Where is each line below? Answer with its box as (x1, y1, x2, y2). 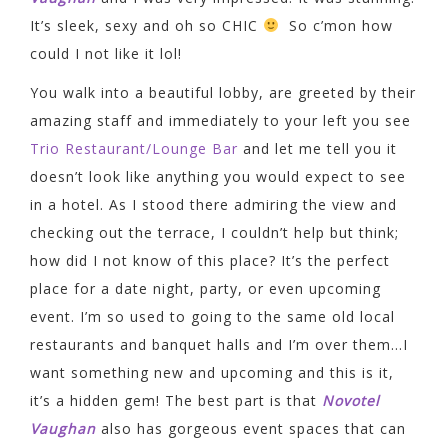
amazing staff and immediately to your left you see (30, 111, 411, 131)
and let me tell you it (238, 139, 397, 159)
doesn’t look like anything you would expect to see (30, 167, 406, 187)
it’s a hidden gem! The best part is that (30, 391, 322, 411)
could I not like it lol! (30, 43, 182, 63)
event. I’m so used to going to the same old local (30, 307, 395, 327)
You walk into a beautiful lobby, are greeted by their (30, 83, 416, 103)
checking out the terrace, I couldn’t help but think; (30, 223, 399, 243)
